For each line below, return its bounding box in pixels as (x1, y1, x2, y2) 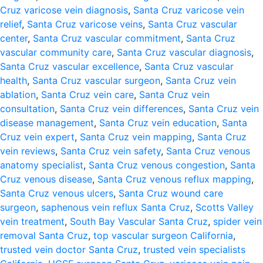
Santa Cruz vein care (41, 89, 134, 100)
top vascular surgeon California (93, 230, 233, 241)
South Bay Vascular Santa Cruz (70, 215, 208, 227)
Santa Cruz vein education (99, 117, 217, 129)
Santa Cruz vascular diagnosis (117, 46, 251, 58)
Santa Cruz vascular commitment (33, 32, 181, 44)
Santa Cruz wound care (119, 187, 223, 199)
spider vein (213, 215, 262, 227)
